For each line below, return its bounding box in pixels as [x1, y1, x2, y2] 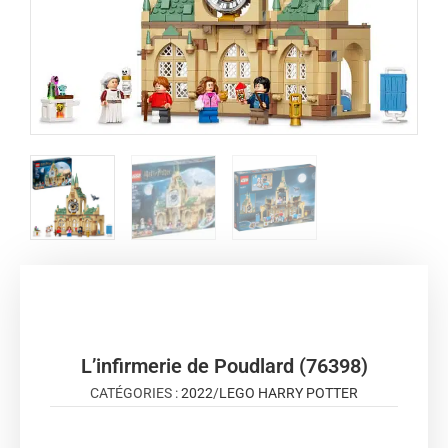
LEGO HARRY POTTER [219, 384, 358, 401]
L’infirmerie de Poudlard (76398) [80, 353, 368, 378]
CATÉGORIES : [90, 384, 181, 401]
